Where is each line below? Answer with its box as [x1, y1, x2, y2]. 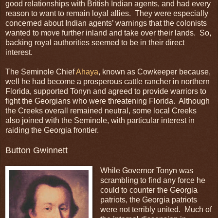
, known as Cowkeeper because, [98, 67, 211, 76]
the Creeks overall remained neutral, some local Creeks [5, 106, 197, 115]
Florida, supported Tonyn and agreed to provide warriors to [5, 87, 206, 95]
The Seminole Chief [5, 67, 76, 76]
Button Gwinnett [5, 145, 68, 155]
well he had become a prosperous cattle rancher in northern [5, 77, 210, 86]
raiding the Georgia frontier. [5, 126, 99, 134]
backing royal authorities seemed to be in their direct [5, 38, 184, 47]
